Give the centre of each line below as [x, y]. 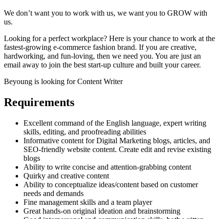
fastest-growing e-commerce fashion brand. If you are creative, [100, 47]
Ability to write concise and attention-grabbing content [107, 167]
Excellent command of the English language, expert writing [115, 123]
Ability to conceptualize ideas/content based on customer [111, 184]
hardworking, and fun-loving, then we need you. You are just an [102, 56]
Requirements [39, 102]
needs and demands [54, 193]
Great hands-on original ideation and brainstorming [102, 211]
